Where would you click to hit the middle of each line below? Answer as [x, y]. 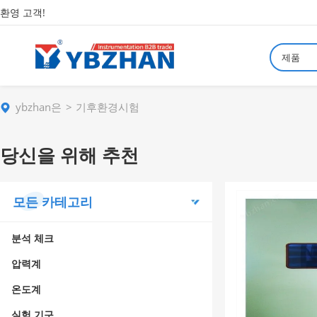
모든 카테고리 [53, 202]
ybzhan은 [39, 107]
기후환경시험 [108, 107]
